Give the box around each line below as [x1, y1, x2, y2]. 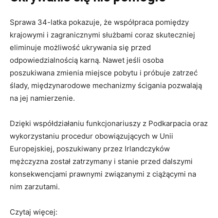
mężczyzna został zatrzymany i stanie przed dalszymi [10, 157, 193, 166]
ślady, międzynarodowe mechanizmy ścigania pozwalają [10, 81, 202, 91]
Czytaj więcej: [10, 207, 57, 217]
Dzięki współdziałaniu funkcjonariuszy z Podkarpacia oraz [10, 119, 208, 128]
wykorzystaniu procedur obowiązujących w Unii [10, 131, 173, 141]
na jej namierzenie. [10, 93, 75, 103]
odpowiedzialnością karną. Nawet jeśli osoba [10, 55, 163, 65]
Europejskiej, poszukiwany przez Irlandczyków [10, 144, 170, 154]
